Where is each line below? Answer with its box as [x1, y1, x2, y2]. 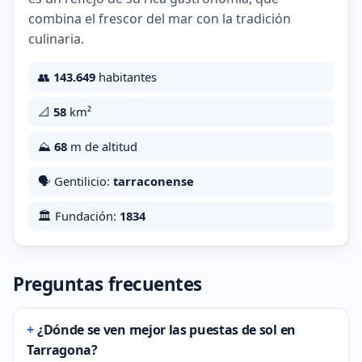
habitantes [95, 69, 157, 86]
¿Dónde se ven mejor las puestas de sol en [37, 321, 296, 339]
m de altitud [67, 138, 137, 155]
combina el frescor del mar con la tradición [28, 10, 291, 28]
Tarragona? [27, 341, 98, 360]
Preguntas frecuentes [13, 271, 203, 297]
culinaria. [28, 30, 84, 48]
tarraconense [113, 173, 194, 190]
